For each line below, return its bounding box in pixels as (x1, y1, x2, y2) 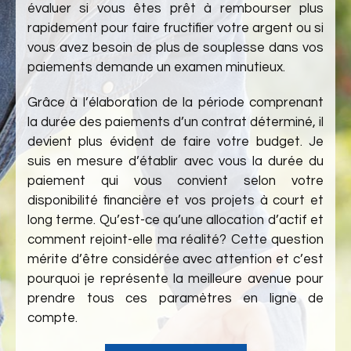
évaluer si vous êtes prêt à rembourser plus (27, 2, 324, 16)
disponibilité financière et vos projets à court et (27, 194, 324, 208)
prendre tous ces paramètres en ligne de (27, 291, 324, 306)
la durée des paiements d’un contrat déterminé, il (27, 115, 324, 129)
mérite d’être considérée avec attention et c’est (27, 252, 324, 266)
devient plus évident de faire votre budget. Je (27, 135, 324, 149)
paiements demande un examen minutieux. (27, 60, 285, 74)
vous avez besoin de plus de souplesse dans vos (27, 41, 324, 55)
